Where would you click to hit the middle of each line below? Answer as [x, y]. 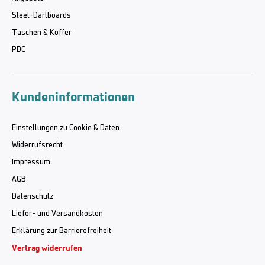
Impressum [31, 162]
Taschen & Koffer [42, 33]
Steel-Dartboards [41, 15]
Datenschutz [33, 196]
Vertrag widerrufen [47, 248]
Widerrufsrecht [37, 145]
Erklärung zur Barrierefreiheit [62, 231]
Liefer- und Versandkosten [57, 214]
